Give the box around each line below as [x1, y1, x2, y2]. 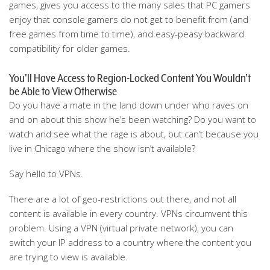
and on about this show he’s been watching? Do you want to [9, 113, 256, 125]
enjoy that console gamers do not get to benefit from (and [9, 13, 248, 25]
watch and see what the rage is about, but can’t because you [9, 128, 259, 140]
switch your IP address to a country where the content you [9, 236, 251, 248]
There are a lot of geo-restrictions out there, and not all [9, 193, 236, 205]
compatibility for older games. [9, 42, 130, 54]
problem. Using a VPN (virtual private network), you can [9, 222, 233, 234]
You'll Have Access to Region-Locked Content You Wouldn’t [9, 71, 251, 84]
